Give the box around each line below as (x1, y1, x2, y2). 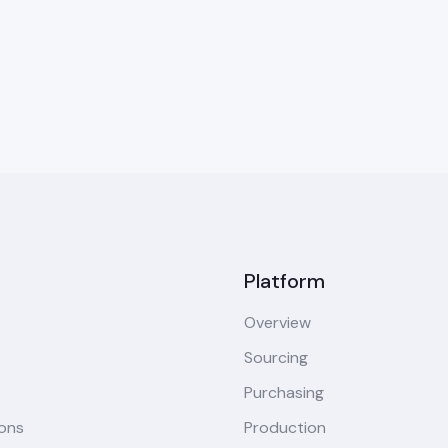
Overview (244, 312, 311, 334)
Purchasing (244, 382, 324, 404)
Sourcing (244, 347, 308, 369)
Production (244, 417, 326, 439)
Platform (244, 268, 325, 295)
